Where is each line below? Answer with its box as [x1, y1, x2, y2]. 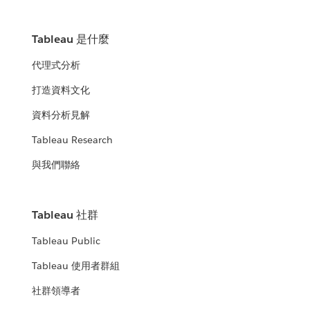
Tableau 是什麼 [32, 32, 110, 47]
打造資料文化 [32, 84, 91, 97]
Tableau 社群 [32, 208, 99, 223]
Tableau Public [32, 235, 101, 248]
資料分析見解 [32, 109, 91, 122]
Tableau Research [32, 134, 113, 147]
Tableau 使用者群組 [32, 259, 120, 273]
